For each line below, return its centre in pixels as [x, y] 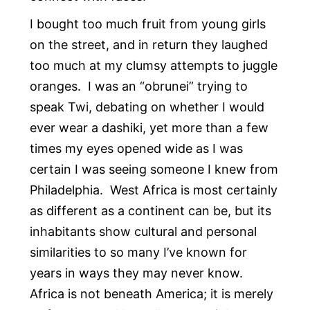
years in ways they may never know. [138, 273]
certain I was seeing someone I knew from [154, 170]
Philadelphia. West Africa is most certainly [153, 190]
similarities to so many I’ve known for [138, 253]
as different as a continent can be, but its [150, 211]
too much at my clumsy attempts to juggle [153, 66]
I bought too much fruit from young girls [147, 24]
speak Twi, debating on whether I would [147, 107]
